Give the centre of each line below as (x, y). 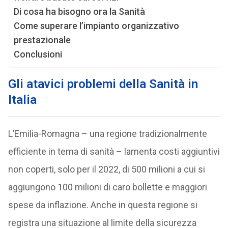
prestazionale (42, 40)
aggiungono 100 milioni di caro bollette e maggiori (107, 187)
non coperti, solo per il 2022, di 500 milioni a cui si (106, 169)
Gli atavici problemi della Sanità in (103, 84)
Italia (22, 100)
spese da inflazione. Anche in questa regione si (103, 205)
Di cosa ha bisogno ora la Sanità (79, 11)
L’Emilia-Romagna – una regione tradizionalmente (107, 134)
